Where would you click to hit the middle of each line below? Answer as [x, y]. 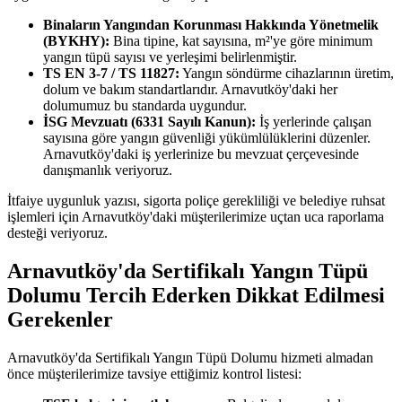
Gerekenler [60, 319]
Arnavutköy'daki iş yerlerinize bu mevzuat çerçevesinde [201, 154]
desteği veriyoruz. [57, 233]
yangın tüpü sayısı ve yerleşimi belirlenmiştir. [170, 57]
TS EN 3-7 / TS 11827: [111, 73]
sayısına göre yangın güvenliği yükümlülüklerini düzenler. [207, 138]
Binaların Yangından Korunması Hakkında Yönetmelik [211, 25]
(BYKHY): [76, 41]
